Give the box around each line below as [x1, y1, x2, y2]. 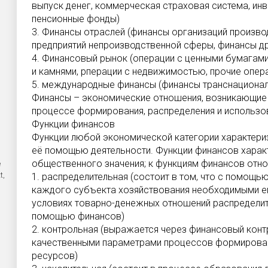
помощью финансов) [32, 211, 124, 222]
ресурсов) [32, 250, 78, 261]
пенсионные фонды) [32, 13, 120, 25]
